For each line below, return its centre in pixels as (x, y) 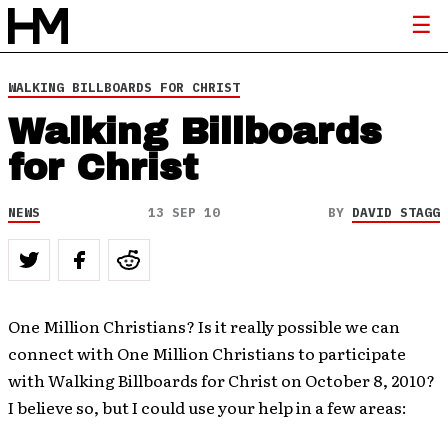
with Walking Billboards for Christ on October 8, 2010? (223, 380)
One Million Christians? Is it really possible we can (204, 326)
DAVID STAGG (396, 212)
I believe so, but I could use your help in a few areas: (207, 407)
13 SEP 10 (184, 212)
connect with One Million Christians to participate (207, 353)
